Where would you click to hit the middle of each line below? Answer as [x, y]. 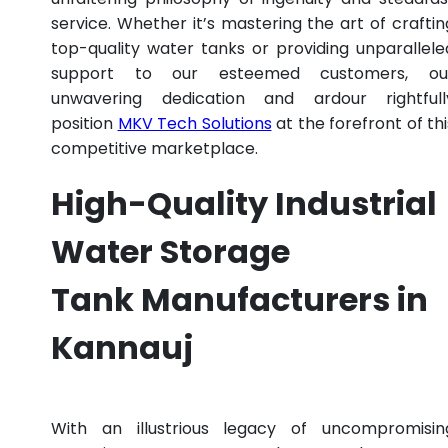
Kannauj [122, 348]
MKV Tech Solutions [194, 123]
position [84, 123]
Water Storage [170, 252]
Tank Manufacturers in [239, 300]
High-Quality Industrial [244, 204]
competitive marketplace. [154, 148]
